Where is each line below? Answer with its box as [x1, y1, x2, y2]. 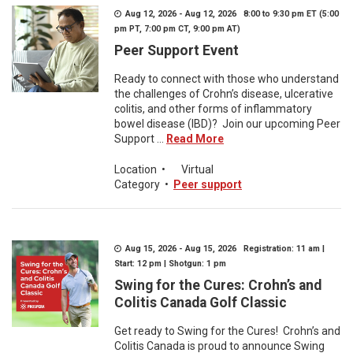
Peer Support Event [114, 43, 239, 58]
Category [114, 178, 160, 191]
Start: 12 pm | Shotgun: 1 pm [114, 258, 226, 269]
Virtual [181, 163, 214, 176]
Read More [166, 132, 224, 145]
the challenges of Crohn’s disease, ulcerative [114, 87, 333, 100]
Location [114, 163, 157, 176]
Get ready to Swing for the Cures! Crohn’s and [114, 325, 340, 337]
